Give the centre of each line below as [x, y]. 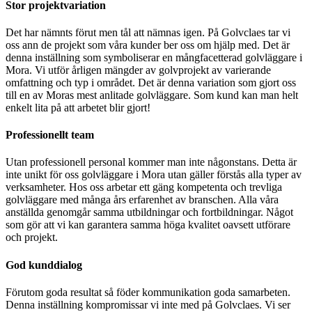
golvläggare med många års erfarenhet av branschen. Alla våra [142, 200]
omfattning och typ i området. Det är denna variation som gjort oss [151, 82]
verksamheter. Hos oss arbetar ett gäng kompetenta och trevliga [144, 187]
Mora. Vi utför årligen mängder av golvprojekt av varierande [138, 70]
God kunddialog [44, 265]
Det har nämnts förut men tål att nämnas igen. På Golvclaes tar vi [148, 32]
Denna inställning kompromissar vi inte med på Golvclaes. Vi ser [148, 304]
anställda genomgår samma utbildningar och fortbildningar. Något [149, 212]
